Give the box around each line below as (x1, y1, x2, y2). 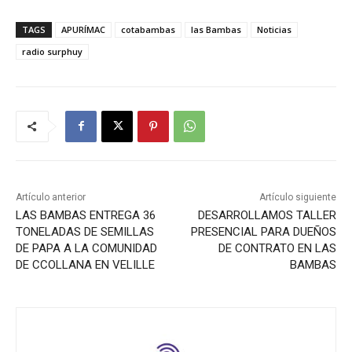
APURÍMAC (61, 23, 105, 35)
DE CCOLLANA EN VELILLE (16, 257, 155, 272)
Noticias (257, 23, 291, 35)
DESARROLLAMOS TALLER (197, 207, 336, 222)
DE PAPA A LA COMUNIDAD (16, 240, 157, 255)
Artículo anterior (16, 191, 86, 203)
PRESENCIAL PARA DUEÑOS (190, 224, 336, 239)
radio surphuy (22, 45, 82, 57)
